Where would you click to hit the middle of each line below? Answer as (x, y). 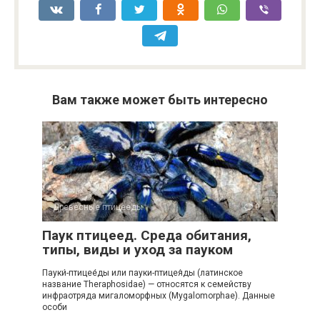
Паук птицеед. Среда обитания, (147, 235)
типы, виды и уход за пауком (137, 250)
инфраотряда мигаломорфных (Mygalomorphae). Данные (159, 296)
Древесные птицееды (98, 207)
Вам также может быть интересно (160, 100)
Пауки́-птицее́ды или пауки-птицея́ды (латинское (142, 273)
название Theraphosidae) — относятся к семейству (147, 284)
